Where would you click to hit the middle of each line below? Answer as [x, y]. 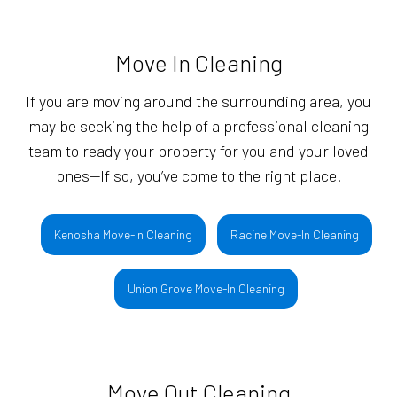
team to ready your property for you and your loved [198, 151]
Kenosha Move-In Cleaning [123, 235]
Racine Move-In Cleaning [294, 235]
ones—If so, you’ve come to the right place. [198, 176]
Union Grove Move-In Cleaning [206, 289]
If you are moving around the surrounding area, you [198, 101]
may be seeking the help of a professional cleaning [198, 126]
